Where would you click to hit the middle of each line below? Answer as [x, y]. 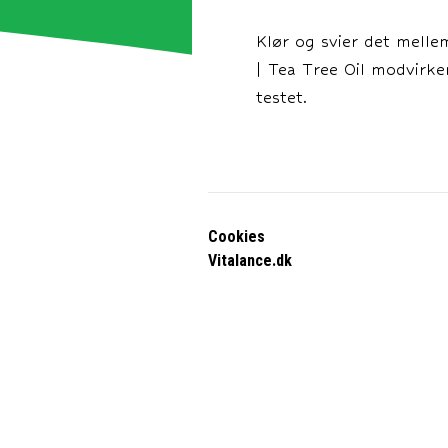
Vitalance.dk [250, 260]
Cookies [236, 236]
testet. [281, 97]
